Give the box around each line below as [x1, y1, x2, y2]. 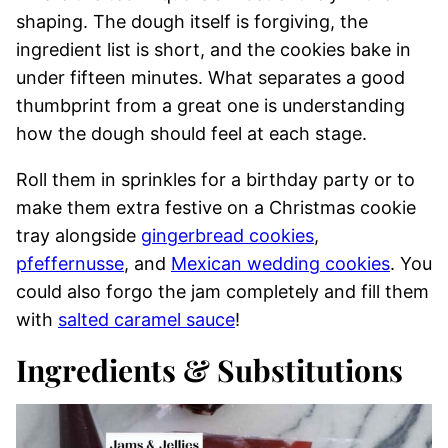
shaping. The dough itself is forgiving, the [16, 10, 368, 32]
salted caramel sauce [58, 308, 235, 330]
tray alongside [16, 224, 141, 246]
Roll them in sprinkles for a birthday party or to [16, 168, 415, 190]
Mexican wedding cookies [171, 252, 390, 274]
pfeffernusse [16, 252, 124, 274]
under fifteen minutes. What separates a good [16, 66, 405, 88]
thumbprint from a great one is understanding [16, 94, 405, 116]
